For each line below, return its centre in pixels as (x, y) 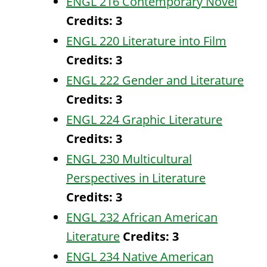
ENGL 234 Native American (140, 257)
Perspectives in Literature (136, 178)
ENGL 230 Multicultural (129, 159)
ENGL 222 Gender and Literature (155, 80)
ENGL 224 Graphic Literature (144, 119)
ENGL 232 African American (142, 217)
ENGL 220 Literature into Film (146, 41)
